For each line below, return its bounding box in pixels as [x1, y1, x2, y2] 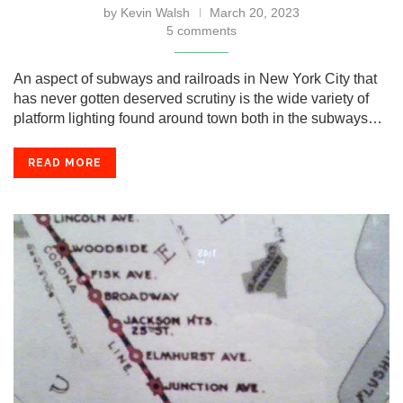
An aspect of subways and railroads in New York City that [13, 71, 377, 86]
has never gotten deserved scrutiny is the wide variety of [13, 91, 369, 106]
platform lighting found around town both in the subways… [13, 111, 382, 126]
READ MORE [28, 157, 102, 169]
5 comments [166, 23, 237, 38]
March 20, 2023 [210, 5, 300, 20]
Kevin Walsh [121, 5, 190, 20]
